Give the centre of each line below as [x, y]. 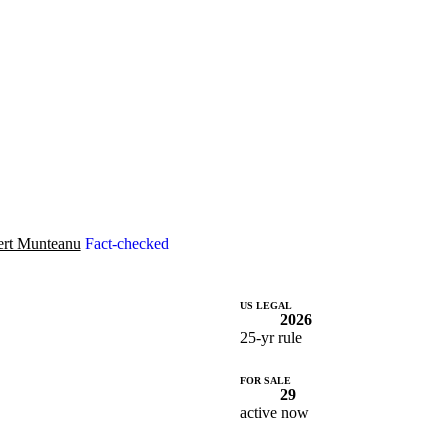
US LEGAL [266, 305]
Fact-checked [126, 243]
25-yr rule [271, 337]
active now [274, 413]
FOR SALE [265, 381]
